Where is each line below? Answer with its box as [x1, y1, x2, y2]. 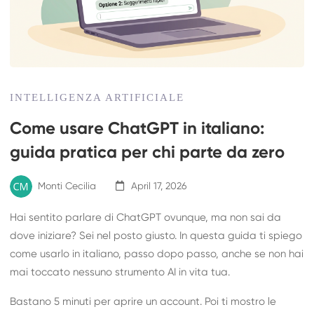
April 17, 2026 [131, 181, 187, 191]
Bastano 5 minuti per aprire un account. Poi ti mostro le [10, 296, 277, 307]
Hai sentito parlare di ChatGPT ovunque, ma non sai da [10, 212, 282, 223]
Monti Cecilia [38, 181, 97, 191]
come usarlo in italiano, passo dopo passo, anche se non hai [10, 248, 304, 259]
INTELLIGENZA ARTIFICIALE [10, 91, 185, 103]
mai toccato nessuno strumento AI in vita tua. [10, 266, 231, 278]
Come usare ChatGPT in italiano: [10, 120, 265, 137]
